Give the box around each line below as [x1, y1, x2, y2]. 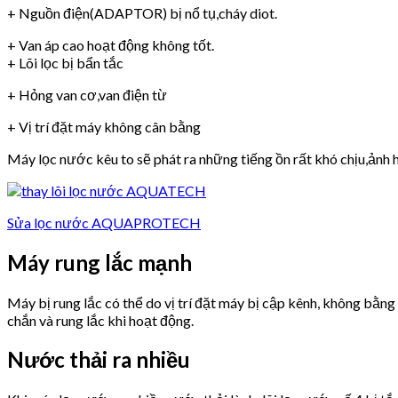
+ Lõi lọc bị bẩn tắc [7, 53, 123, 71]
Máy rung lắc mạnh [7, 249, 192, 275]
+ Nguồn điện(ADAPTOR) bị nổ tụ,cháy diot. [7, 4, 277, 21]
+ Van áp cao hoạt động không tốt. [7, 36, 214, 53]
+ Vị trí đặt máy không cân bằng [7, 117, 201, 135]
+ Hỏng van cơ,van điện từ [7, 85, 167, 103]
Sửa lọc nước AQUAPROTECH [7, 213, 201, 231]
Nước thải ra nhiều [7, 346, 190, 373]
